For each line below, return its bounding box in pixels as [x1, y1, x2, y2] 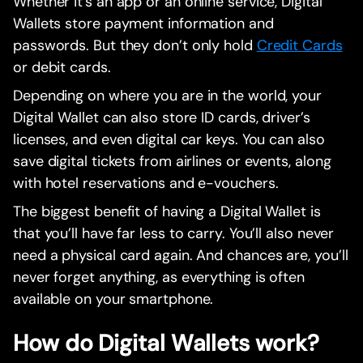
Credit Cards [256, 36, 343, 56]
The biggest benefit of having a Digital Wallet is [13, 202, 321, 222]
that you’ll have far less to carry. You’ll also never [13, 224, 335, 244]
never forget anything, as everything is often [13, 267, 305, 288]
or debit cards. [13, 58, 111, 78]
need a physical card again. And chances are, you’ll [13, 246, 348, 266]
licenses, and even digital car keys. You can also [13, 130, 325, 150]
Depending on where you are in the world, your [13, 86, 322, 106]
